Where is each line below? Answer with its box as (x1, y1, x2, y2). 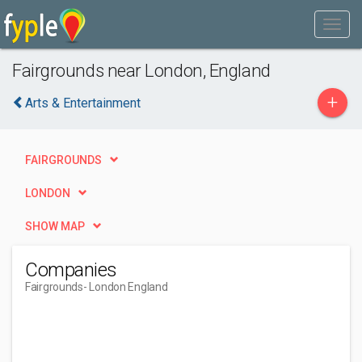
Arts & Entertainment (25, 95, 141, 111)
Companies (25, 259, 117, 281)
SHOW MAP (25, 220, 85, 233)
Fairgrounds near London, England (12, 60, 271, 81)
